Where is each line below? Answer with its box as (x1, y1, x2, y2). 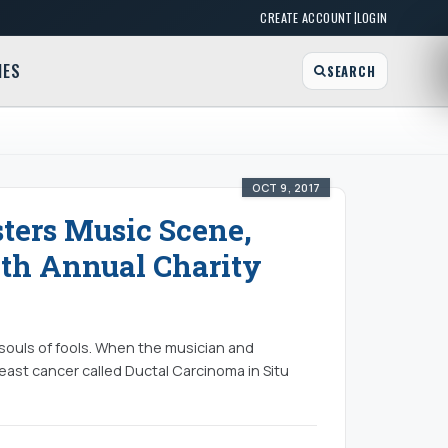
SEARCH (326, 61, 376, 81)
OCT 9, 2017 (251, 180, 321, 196)
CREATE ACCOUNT (260, 8, 353, 28)
